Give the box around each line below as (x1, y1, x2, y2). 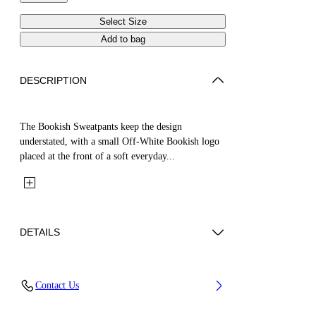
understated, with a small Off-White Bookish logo (20, 135, 219, 147)
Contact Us (35, 279, 79, 291)
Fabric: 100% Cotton (31, 271, 115, 282)
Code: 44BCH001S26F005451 (31, 295, 152, 306)
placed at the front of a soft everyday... (20, 150, 175, 162)
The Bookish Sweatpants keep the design (20, 121, 182, 132)
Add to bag (100, 33, 145, 44)
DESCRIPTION (20, 74, 87, 86)
